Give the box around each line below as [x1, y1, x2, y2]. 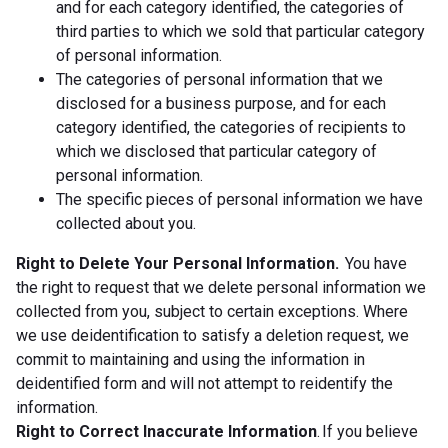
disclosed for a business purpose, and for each [56, 93, 386, 113]
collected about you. [56, 213, 196, 233]
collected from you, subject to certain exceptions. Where [16, 301, 408, 321]
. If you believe [317, 421, 418, 441]
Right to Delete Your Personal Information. [16, 253, 339, 273]
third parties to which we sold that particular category [56, 21, 425, 41]
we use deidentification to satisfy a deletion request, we [16, 325, 409, 345]
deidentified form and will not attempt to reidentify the [16, 373, 393, 393]
